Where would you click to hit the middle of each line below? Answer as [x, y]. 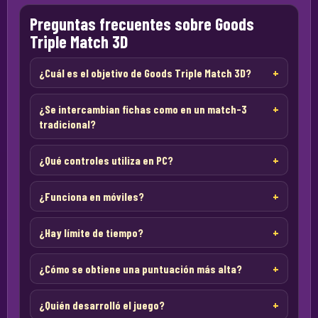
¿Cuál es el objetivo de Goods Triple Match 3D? [145, 73]
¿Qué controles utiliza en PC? [106, 160]
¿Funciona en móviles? [92, 196]
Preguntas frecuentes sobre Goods [142, 24]
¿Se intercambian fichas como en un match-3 [143, 109]
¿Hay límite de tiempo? [91, 232]
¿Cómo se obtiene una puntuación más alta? [141, 269]
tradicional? [67, 124]
